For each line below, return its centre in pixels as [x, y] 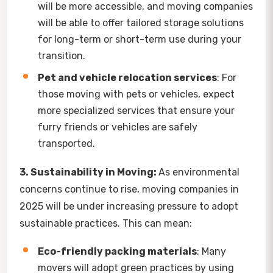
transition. [62, 55]
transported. [66, 143]
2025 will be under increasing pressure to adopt [129, 206]
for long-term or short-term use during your [140, 39]
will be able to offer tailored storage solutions [141, 23]
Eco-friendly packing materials [117, 251]
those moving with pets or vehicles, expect [136, 94]
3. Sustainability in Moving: [89, 172]
